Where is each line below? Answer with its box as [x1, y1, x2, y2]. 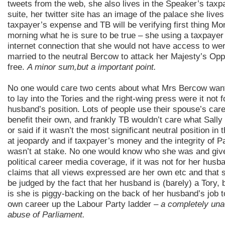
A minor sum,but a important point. [27, 62, 156, 72]
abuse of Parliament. [8, 209, 85, 219]
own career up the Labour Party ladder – [8, 199, 161, 209]
